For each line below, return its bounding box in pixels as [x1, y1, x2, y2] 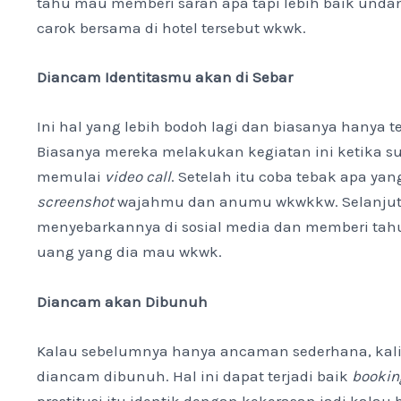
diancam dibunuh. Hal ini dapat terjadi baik [37, 366, 353, 385]
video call [105, 167, 172, 186]
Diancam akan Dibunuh [37, 292, 209, 311]
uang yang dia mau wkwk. [37, 243, 223, 261]
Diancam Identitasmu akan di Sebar [37, 68, 294, 87]
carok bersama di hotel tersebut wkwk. [37, 19, 307, 38]
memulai [37, 167, 106, 186]
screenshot [37, 192, 115, 211]
